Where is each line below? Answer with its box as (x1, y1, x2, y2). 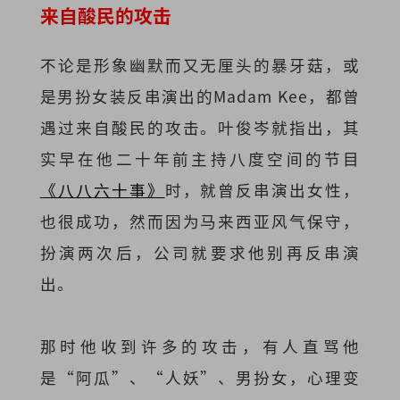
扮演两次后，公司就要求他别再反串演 (39, 241, 361, 264)
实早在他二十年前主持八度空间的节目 (39, 147, 361, 171)
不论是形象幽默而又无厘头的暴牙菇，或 (39, 54, 361, 77)
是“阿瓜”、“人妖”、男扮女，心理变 (39, 366, 361, 389)
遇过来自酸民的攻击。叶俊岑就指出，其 (39, 116, 361, 139)
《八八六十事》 (39, 179, 165, 202)
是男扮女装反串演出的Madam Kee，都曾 (39, 85, 361, 108)
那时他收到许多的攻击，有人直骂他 (39, 335, 361, 358)
